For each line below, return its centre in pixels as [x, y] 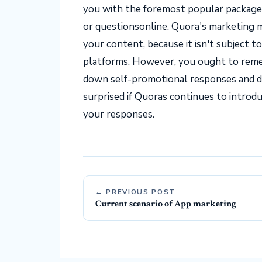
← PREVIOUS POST [135, 192]
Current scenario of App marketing [166, 204]
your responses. [119, 114]
